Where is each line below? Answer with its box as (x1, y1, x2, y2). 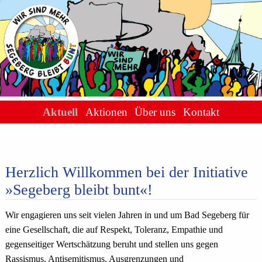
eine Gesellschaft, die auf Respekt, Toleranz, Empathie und (5, 225, 223, 235)
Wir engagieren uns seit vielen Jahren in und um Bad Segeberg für (5, 210, 249, 220)
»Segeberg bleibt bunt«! (5, 181, 153, 199)
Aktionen (85, 106, 127, 119)
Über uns (135, 106, 176, 119)
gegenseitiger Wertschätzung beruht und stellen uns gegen (5, 239, 218, 250)
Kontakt (182, 106, 219, 119)
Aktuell (43, 106, 78, 119)
